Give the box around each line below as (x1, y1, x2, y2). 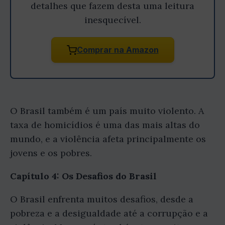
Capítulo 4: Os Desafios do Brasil (10, 170, 157, 182)
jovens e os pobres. (10, 147, 92, 159)
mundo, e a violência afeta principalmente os (10, 133, 206, 145)
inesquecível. (84, 14, 141, 26)
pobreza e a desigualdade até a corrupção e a (10, 207, 208, 219)
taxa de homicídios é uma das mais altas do (10, 119, 200, 131)
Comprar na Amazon (76, 45, 159, 55)
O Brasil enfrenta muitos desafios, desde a (10, 193, 193, 205)
